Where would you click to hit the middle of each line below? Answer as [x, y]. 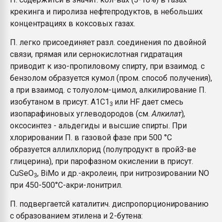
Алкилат [166, 114]
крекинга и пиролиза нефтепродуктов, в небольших [106, 12]
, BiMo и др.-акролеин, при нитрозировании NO [123, 173]
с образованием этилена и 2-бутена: [76, 216]
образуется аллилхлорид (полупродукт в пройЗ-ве [103, 149]
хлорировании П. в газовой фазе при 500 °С [91, 138]
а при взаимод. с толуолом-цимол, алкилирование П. [108, 90]
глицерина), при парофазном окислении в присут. [102, 161]
